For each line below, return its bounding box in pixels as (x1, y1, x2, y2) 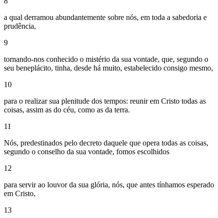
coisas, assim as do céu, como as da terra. (4, 106, 130, 114)
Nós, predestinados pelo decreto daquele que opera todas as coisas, (4, 139, 208, 147)
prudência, (4, 22, 36, 31)
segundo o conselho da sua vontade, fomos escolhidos (4, 147, 169, 156)
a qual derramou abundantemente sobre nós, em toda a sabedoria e (4, 13, 207, 22)
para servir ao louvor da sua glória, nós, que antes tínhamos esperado (4, 181, 214, 189)
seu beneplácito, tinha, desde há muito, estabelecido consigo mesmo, (4, 64, 213, 73)
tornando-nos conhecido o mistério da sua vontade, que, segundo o (4, 55, 208, 64)
